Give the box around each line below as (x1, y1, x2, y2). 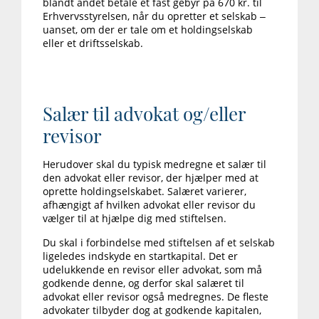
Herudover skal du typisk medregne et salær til (43, 157, 266, 172)
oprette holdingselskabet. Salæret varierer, (43, 184, 246, 199)
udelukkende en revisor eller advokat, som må (43, 263, 262, 277)
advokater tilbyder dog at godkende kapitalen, (43, 303, 261, 318)
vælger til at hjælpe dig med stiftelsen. (43, 211, 226, 226)
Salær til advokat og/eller (43, 101, 246, 127)
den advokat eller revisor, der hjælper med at (43, 171, 258, 185)
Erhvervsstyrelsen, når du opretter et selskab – (43, 9, 266, 23)
